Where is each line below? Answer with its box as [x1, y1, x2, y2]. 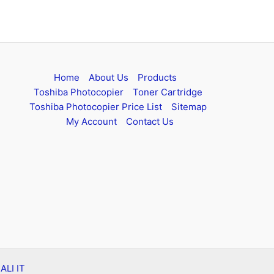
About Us [89, 71, 129, 83]
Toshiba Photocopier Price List [29, 100, 162, 113]
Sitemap [171, 100, 207, 113]
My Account [66, 115, 117, 127]
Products [138, 71, 177, 83]
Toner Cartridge [132, 86, 202, 98]
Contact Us [126, 115, 174, 127]
